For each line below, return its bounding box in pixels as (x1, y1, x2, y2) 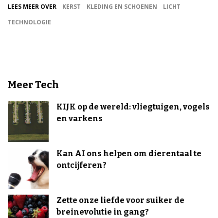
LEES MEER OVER (8, 2, 56, 11)
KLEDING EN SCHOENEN (87, 2, 157, 11)
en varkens (56, 114, 103, 124)
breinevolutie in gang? (56, 207, 149, 217)
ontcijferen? (56, 161, 107, 170)
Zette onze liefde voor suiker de (56, 196, 184, 205)
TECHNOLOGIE (8, 18, 51, 27)
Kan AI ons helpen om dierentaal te (56, 149, 201, 159)
